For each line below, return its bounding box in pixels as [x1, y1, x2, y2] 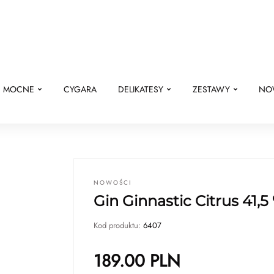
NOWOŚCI [94, 178, 131, 187]
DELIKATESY [118, 83, 164, 95]
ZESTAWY [192, 83, 230, 95]
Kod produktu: [94, 220, 143, 231]
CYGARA [63, 83, 97, 95]
